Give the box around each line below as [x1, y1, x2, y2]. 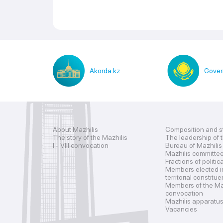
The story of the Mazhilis [53, 133, 127, 141]
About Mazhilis [53, 125, 98, 133]
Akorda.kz [90, 66, 120, 75]
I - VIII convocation [53, 141, 109, 149]
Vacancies [165, 205, 198, 213]
